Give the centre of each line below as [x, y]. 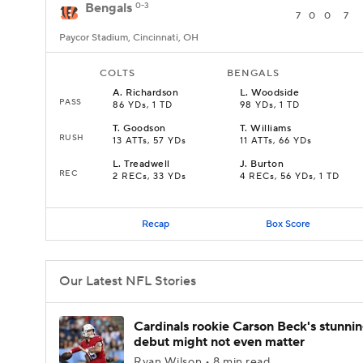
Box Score [288, 224]
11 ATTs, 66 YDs [276, 141]
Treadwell [147, 164]
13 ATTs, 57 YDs [149, 141]
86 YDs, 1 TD [143, 105]
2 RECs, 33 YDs [149, 177]
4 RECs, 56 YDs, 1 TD [290, 177]
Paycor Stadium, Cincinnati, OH [129, 38]
